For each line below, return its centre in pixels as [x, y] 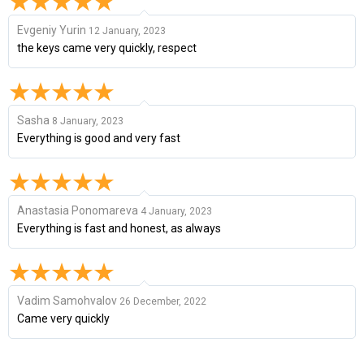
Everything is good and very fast [99, 138]
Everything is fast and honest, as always [119, 228]
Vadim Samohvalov [67, 300]
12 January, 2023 [127, 30]
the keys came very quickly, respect [107, 48]
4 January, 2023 [176, 211]
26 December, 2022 [163, 301]
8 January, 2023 [88, 121]
